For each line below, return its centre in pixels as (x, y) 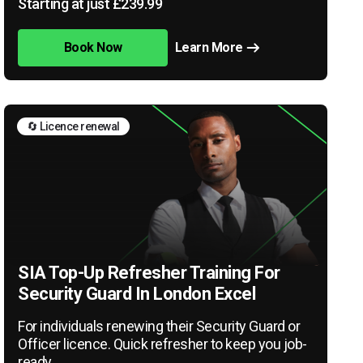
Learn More (209, 47)
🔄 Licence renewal (73, 126)
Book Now (93, 47)
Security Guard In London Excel (137, 293)
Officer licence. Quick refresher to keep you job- (162, 344)
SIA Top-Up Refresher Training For (149, 272)
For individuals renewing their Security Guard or (159, 326)
